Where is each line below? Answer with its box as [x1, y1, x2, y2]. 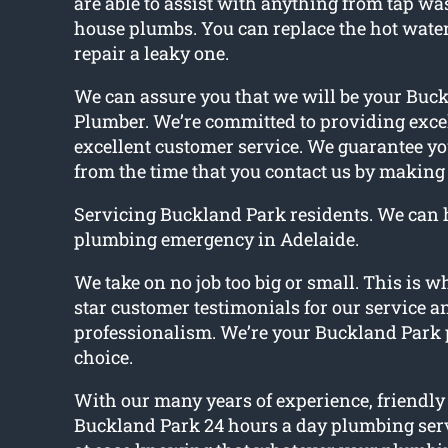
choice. [73, 345, 133, 370]
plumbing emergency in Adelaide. [73, 227, 359, 252]
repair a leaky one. [73, 41, 229, 66]
